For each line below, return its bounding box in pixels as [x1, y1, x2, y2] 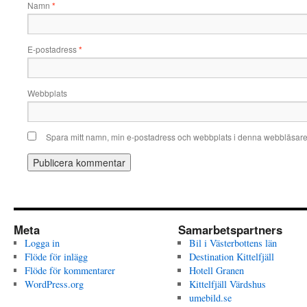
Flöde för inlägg [24, 250, 88, 263]
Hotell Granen [188, 264, 244, 277]
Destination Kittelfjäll [188, 250, 274, 263]
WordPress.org [24, 278, 84, 291]
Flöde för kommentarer [24, 264, 115, 277]
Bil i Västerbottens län [188, 236, 277, 249]
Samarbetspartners [178, 221, 282, 238]
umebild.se [188, 291, 232, 304]
